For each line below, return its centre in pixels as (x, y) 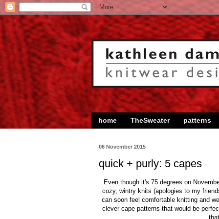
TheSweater (150, 120)
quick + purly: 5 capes (150, 164)
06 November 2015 (122, 146)
